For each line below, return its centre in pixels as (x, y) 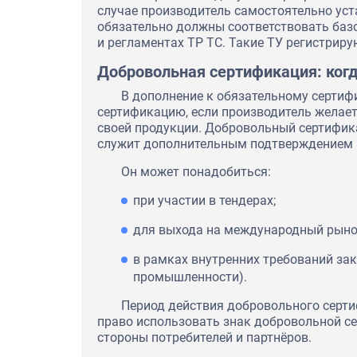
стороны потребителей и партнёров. (204, 337)
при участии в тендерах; (204, 200)
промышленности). (190, 277)
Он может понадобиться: (196, 171)
